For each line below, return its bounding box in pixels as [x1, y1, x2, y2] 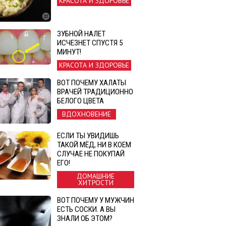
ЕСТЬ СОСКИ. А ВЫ [57, 205, 116, 214]
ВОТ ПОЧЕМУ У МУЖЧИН [57, 196, 134, 205]
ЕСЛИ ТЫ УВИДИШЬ [57, 131, 119, 141]
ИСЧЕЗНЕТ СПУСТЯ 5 [57, 38, 123, 47]
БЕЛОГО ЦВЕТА [57, 96, 104, 105]
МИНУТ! [57, 47, 81, 56]
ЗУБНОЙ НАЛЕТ [57, 29, 105, 38]
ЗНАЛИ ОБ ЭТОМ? [57, 214, 112, 223]
